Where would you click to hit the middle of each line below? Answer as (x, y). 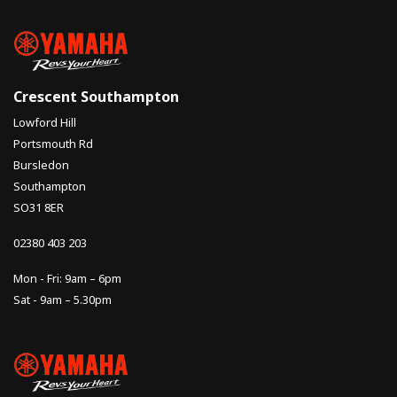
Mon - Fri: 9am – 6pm (67, 278)
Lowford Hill (45, 122)
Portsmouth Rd (53, 143)
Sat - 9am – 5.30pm (62, 299)
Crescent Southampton (96, 96)
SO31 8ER (39, 207)
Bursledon (41, 164)
